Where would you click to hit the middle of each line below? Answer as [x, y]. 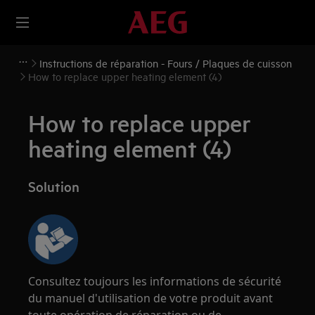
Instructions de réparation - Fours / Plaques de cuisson [166, 63]
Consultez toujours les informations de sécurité [155, 281]
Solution [54, 186]
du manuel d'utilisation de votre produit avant [151, 298]
